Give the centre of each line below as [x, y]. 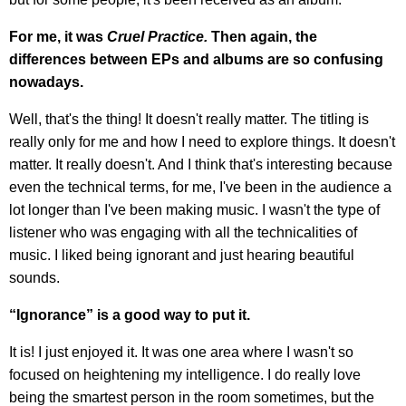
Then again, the [264, 37]
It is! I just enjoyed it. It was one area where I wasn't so [181, 353]
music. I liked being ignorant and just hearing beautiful [182, 256]
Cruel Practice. [159, 37]
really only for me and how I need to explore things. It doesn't [202, 142]
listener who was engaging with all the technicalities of [183, 233]
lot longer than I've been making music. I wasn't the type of [194, 210]
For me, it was [58, 37]
